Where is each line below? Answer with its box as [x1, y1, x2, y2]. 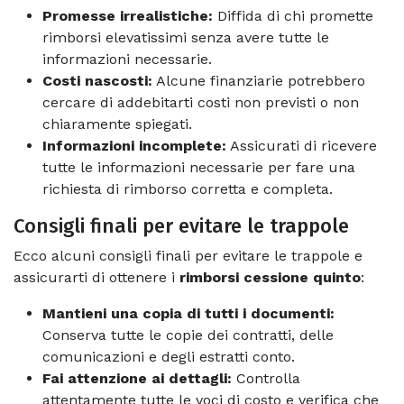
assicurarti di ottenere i [14, 268, 179, 286]
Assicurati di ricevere [226, 136, 377, 154]
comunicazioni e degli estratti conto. [42, 347, 295, 365]
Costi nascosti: [42, 71, 152, 89]
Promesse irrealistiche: [42, 6, 213, 24]
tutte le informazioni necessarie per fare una [42, 158, 355, 176]
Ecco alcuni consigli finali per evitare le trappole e [14, 246, 363, 264]
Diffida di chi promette [213, 6, 373, 24]
